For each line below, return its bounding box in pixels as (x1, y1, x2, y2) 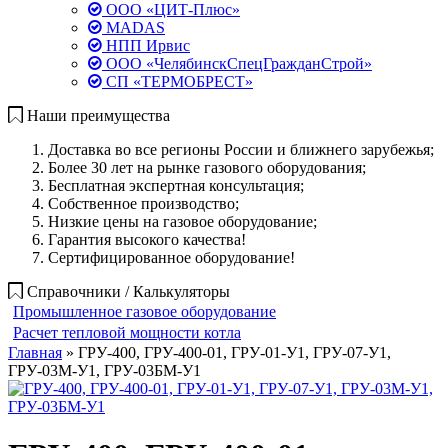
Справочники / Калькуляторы (27, 283, 230, 300)
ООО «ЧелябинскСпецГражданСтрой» (102, 55, 372, 72)
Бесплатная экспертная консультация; (48, 177, 304, 194)
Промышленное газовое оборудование (13, 303, 276, 320)
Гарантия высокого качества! (48, 231, 246, 248)
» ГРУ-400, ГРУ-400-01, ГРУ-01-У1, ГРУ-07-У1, (62, 344, 391, 361)
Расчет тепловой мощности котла (13, 324, 241, 341)
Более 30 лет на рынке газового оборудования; (48, 159, 366, 176)
